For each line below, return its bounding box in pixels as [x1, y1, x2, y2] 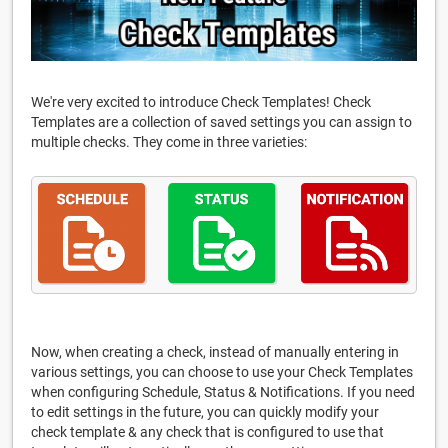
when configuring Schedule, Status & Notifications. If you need [31, 384, 415, 401]
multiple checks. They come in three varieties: [31, 134, 307, 151]
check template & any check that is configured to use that [31, 424, 384, 441]
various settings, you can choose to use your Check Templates [31, 364, 413, 381]
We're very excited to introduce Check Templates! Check [31, 94, 371, 111]
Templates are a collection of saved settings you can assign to [31, 114, 412, 131]
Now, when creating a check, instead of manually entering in [31, 344, 399, 361]
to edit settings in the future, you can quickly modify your [31, 404, 379, 421]
